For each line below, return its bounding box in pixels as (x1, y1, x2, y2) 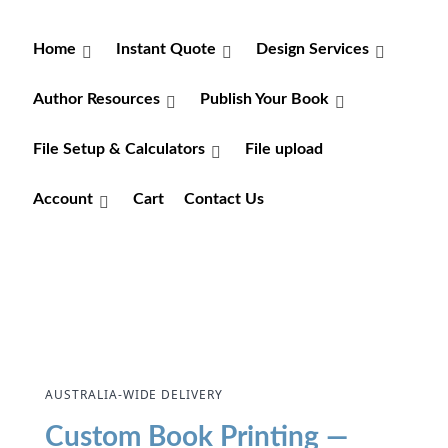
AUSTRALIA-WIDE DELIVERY (45, 386, 224, 403)
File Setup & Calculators (33, 140, 205, 157)
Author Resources (33, 90, 160, 107)
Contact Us (184, 190, 264, 207)
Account (33, 190, 93, 207)
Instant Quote (116, 40, 216, 57)
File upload (245, 140, 323, 157)
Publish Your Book (200, 90, 329, 107)
